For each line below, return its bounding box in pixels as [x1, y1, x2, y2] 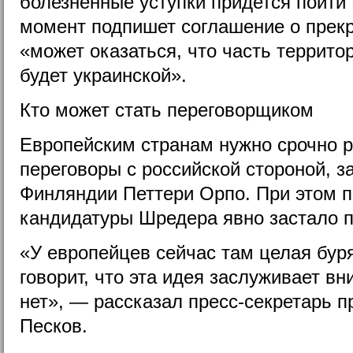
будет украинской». [20, 64, 187, 86]
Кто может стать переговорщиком [20, 98, 314, 121]
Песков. [20, 314, 87, 336]
